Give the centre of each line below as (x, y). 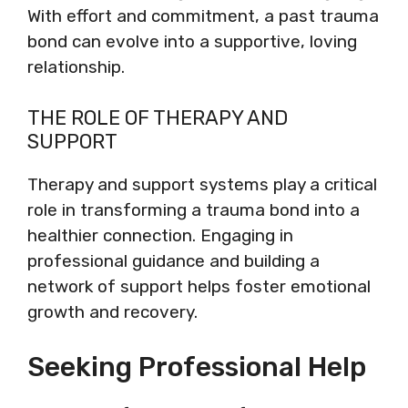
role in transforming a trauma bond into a (194, 209)
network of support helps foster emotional (199, 286)
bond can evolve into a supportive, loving (192, 41)
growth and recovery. (112, 311)
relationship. (76, 67)
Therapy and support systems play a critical (202, 184)
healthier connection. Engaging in (160, 235)
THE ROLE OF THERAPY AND (158, 117)
